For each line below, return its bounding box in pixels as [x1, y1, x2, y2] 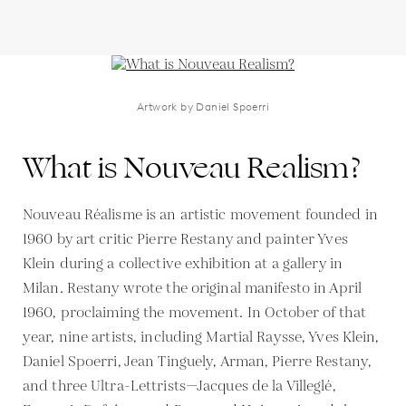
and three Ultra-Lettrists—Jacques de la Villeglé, [23, 375, 336, 397]
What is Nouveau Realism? [23, 145, 362, 190]
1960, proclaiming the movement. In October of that [23, 302, 366, 324]
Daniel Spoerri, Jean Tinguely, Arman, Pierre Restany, [23, 351, 372, 372]
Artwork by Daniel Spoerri [137, 99, 269, 113]
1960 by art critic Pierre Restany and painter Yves [23, 228, 348, 250]
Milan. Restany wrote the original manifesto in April [23, 277, 362, 299]
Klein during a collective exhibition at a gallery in [23, 253, 343, 275]
